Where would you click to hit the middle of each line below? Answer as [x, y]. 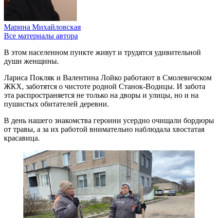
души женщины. [31, 61]
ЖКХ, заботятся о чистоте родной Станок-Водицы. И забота [105, 86]
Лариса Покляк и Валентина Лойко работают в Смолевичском [108, 77]
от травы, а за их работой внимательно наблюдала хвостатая [104, 129]
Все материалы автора [41, 36]
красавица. [22, 138]
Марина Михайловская [42, 27]
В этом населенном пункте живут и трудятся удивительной [102, 52]
